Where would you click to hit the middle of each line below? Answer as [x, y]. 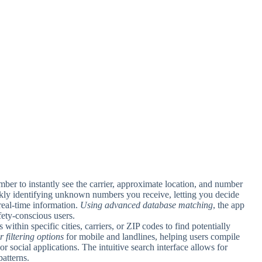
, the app [229, 205]
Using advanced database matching [146, 205]
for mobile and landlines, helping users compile [152, 236]
